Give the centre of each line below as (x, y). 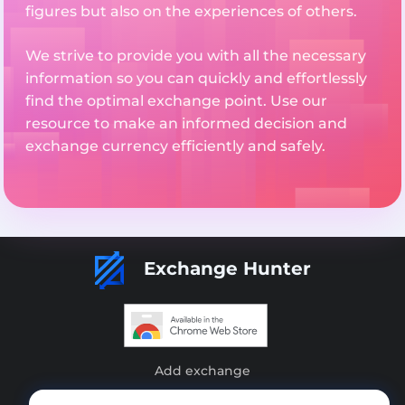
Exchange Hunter (224, 269)
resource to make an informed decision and (186, 123)
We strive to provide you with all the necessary (196, 55)
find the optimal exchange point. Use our (176, 100)
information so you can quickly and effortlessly (196, 78)
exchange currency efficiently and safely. (175, 146)
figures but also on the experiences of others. (191, 11)
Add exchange (202, 371)
